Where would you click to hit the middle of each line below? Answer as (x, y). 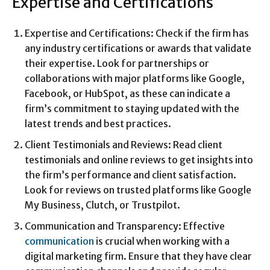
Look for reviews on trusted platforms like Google (138, 190)
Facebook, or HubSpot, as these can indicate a (127, 94)
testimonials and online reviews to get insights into (139, 160)
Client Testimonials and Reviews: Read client (124, 145)
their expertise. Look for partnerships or (117, 64)
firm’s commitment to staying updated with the (132, 109)
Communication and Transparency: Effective (125, 226)
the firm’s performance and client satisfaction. (130, 175)
